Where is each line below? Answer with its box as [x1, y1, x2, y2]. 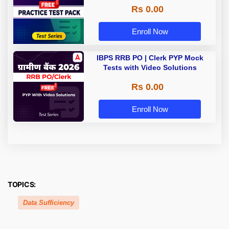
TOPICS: [8, 180, 36, 189]
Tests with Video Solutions [103, 63, 197, 72]
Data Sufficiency [23, 199, 74, 207]
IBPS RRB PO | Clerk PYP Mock [96, 54, 203, 62]
